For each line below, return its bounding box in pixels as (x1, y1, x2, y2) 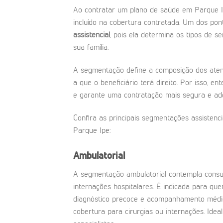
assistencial (73, 31, 110, 40)
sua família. (73, 44, 109, 52)
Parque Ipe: (73, 127, 111, 135)
